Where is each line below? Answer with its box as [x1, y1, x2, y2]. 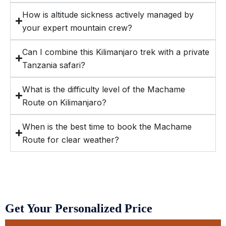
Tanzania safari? [22, 60, 86, 70]
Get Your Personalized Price [5, 201, 152, 215]
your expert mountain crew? [22, 22, 133, 33]
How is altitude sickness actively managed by [22, 9, 194, 20]
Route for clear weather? [22, 134, 120, 145]
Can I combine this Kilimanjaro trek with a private [22, 46, 210, 57]
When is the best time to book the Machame [22, 121, 192, 132]
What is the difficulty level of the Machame [22, 84, 186, 94]
